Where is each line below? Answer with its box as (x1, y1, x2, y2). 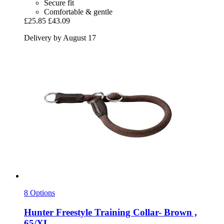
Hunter (24, 206, 53, 217)
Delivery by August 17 (24, 33, 96, 42)
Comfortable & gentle (44, 7, 112, 16)
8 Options (24, 188, 55, 197)
